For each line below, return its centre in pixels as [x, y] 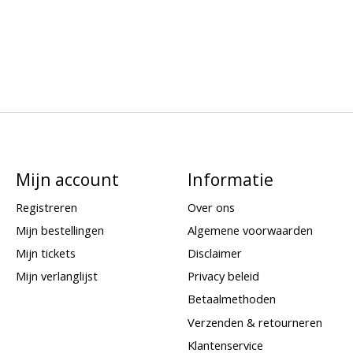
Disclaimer [214, 253]
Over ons [211, 207]
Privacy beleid [223, 276]
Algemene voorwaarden [250, 230]
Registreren [46, 207]
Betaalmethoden [231, 299]
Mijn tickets [45, 253]
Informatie [230, 179]
